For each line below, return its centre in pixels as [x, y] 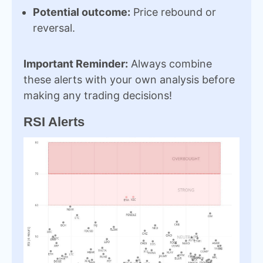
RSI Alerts [54, 122]
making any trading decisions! [98, 95]
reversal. [54, 28]
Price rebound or [173, 12]
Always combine [170, 64]
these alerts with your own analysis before [129, 80]
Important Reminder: [76, 64]
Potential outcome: [82, 12]
